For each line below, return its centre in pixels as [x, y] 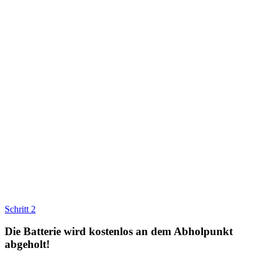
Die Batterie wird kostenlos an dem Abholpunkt [119, 232]
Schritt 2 [20, 209]
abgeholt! [27, 244]
